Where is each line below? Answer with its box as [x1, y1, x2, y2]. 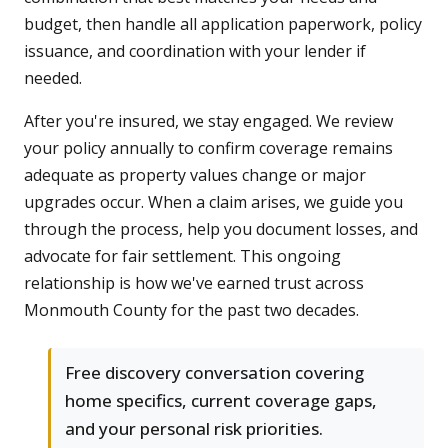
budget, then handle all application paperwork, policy [24, 13, 422, 36]
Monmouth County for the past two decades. [24, 299, 359, 322]
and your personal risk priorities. [65, 417, 323, 441]
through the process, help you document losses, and [24, 218, 418, 241]
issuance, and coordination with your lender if [24, 40, 366, 63]
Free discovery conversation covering [65, 361, 364, 385]
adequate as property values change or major [24, 164, 366, 187]
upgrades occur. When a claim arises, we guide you [24, 191, 403, 214]
